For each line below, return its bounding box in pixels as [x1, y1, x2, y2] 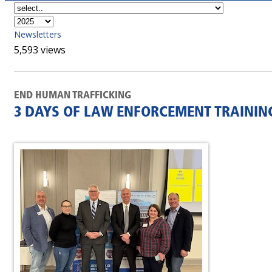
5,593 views [14, 43, 66, 56]
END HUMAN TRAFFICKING [14, 90, 131, 101]
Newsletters [14, 29, 61, 40]
